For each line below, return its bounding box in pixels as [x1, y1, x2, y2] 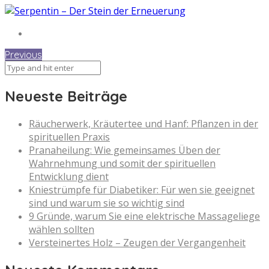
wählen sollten [29, 223, 94, 236]
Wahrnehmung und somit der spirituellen [29, 157, 216, 170]
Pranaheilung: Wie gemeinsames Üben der [29, 144, 220, 157]
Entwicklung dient [29, 170, 109, 183]
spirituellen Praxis [29, 130, 110, 144]
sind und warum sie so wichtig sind [29, 196, 184, 210]
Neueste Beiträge [5, 87, 127, 106]
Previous [5, 49, 42, 61]
